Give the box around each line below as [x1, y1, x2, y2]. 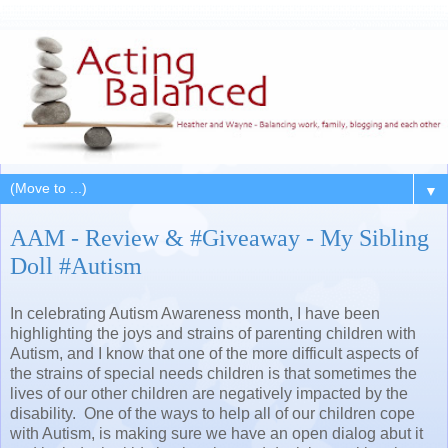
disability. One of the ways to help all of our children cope [10, 405, 415, 423]
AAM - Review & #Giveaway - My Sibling [10, 224, 429, 252]
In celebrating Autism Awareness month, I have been [10, 305, 380, 323]
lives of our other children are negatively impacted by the [10, 385, 408, 403]
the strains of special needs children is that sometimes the [10, 365, 417, 383]
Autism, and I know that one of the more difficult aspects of [10, 345, 418, 363]
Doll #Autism [10, 252, 142, 280]
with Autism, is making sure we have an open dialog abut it [10, 425, 423, 443]
